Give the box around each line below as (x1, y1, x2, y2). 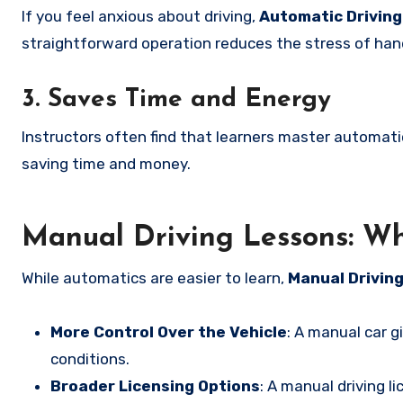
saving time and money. (22, 155, 191, 173)
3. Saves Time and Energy (22, 87, 331, 112)
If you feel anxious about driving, (22, 7, 259, 25)
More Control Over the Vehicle (50, 323, 287, 341)
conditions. (50, 350, 130, 368)
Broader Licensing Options (50, 377, 260, 395)
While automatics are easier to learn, (22, 269, 288, 287)
